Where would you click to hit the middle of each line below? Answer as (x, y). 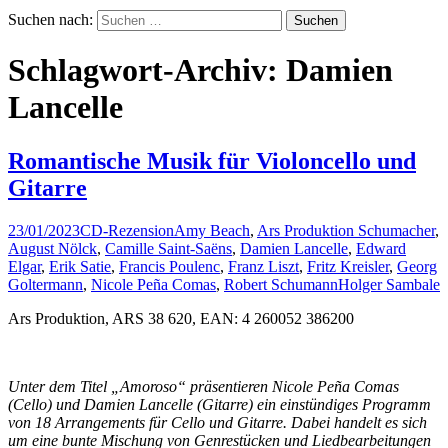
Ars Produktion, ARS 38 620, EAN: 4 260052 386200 (181, 318)
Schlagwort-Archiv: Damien (200, 70)
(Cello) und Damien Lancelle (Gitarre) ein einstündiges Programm (219, 404)
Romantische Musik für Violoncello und (212, 160)
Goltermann (45, 284)
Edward (381, 248)
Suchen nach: (50, 19)
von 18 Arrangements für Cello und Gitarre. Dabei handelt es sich (217, 422)
